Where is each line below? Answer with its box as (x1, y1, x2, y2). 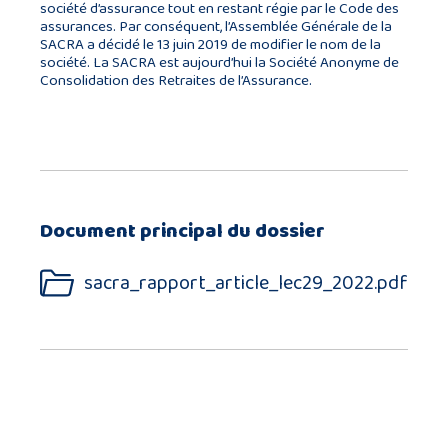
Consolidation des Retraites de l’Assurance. (40, 69, 312, 92)
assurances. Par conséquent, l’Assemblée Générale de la (40, 15, 392, 38)
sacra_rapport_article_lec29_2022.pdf (84, 266, 408, 299)
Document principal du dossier (40, 215, 325, 247)
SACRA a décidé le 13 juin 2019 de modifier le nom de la (40, 33, 381, 56)
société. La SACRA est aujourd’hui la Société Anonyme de (40, 51, 399, 74)
